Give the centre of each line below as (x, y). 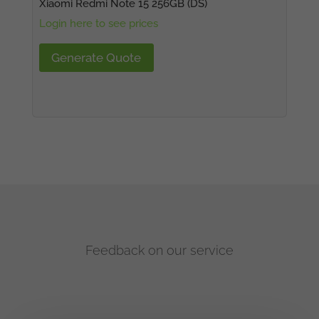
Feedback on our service (159, 251)
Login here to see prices (98, 23)
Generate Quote (96, 58)
